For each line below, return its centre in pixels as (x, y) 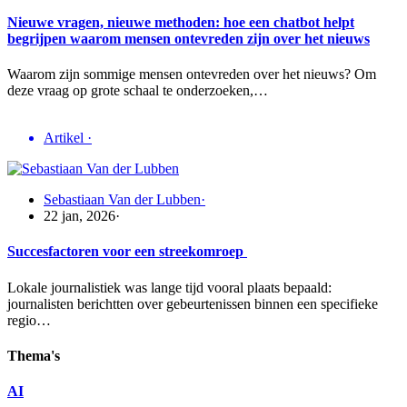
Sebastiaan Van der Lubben (122, 200)
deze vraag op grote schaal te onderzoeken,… (138, 91)
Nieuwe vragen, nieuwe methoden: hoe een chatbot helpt (181, 22)
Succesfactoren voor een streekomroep (127, 252)
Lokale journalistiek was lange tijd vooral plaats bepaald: (169, 287)
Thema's (34, 356)
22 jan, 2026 (79, 216)
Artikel (65, 138)
